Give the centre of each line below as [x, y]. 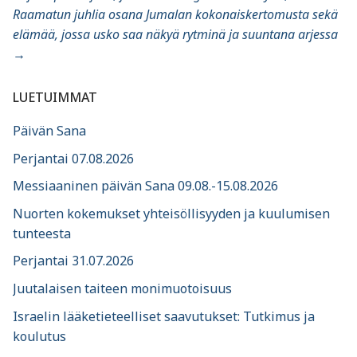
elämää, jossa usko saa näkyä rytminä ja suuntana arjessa [175, 34]
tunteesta [42, 233]
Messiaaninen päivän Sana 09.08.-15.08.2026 [145, 186]
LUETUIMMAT [55, 97]
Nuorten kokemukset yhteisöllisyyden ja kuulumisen [171, 213]
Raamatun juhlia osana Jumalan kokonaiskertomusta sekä [175, 14]
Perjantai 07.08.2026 [73, 158]
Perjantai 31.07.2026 [73, 261]
